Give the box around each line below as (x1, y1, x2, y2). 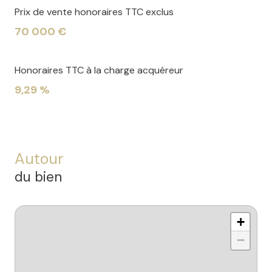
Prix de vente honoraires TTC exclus (15, 5, 174, 19)
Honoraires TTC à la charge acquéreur (15, 64, 183, 77)
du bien (15, 168, 62, 186)
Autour (15, 149, 64, 169)
